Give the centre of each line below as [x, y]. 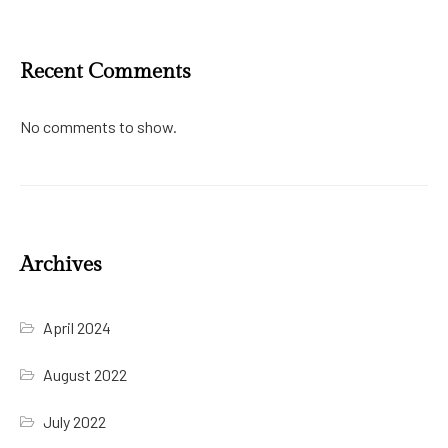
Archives [61, 265]
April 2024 [77, 328]
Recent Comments [105, 71]
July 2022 [75, 422]
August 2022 [85, 375]
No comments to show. [98, 126]
